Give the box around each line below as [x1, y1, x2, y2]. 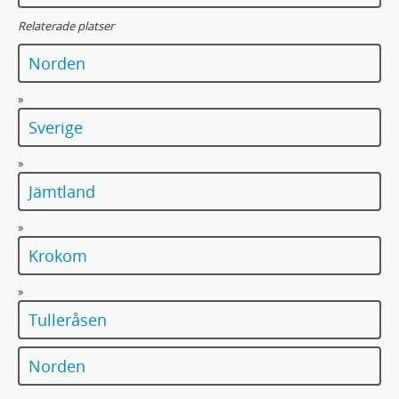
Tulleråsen [28, 309, 107, 330]
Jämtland [28, 181, 95, 202]
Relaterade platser [18, 18, 114, 34]
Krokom [28, 245, 87, 266]
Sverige [28, 117, 83, 138]
